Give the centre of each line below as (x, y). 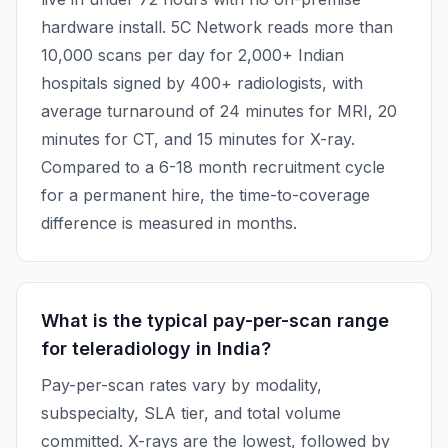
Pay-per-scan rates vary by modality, (181, 385)
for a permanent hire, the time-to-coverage (205, 195)
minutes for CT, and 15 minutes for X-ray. (198, 139)
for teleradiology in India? (156, 348)
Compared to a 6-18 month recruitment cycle (213, 167)
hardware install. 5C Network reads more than (217, 27)
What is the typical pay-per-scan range (215, 320)
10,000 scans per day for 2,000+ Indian (192, 55)
